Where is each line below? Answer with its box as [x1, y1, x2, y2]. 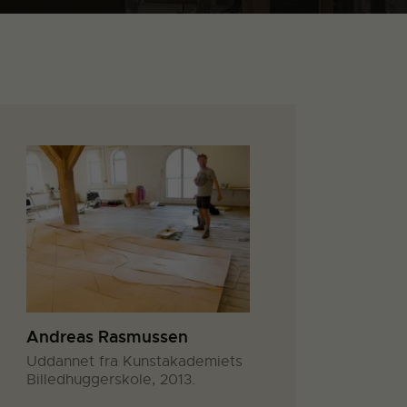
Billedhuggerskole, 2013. [26, 370, 196, 389]
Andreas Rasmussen [26, 325, 189, 347]
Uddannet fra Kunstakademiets [26, 352, 243, 371]
